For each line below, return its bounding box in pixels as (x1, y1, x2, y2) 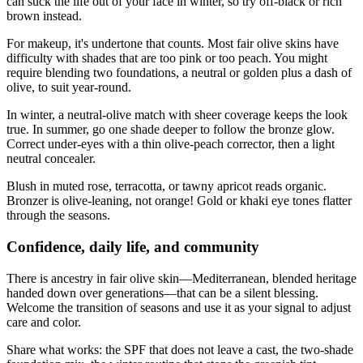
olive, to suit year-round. (6, 80, 131, 95)
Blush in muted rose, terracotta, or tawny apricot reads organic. (6, 179, 327, 194)
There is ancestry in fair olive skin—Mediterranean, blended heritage (6, 271, 357, 285)
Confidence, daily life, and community (6, 237, 259, 255)
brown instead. (6, 9, 82, 23)
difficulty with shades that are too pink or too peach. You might (6, 51, 327, 66)
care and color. (6, 314, 81, 329)
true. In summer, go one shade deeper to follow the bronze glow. (6, 122, 335, 137)
